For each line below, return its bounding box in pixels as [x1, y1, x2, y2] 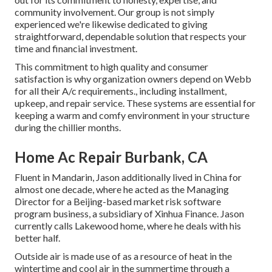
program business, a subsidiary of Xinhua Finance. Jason [15, 208, 244, 220]
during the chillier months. [15, 121, 121, 134]
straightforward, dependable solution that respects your [15, 30, 246, 42]
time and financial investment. [15, 42, 137, 55]
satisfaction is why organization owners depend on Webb [15, 73, 251, 85]
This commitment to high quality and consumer [15, 61, 208, 73]
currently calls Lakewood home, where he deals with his [15, 220, 241, 232]
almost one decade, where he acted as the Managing [15, 183, 229, 195]
